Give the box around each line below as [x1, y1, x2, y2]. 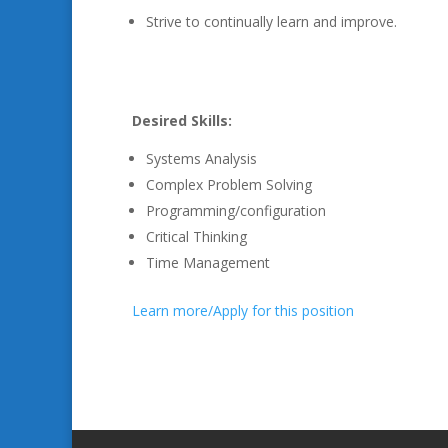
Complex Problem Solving [146, 175, 312, 194]
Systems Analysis [146, 149, 257, 168]
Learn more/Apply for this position [132, 301, 354, 320]
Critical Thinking [146, 227, 247, 246]
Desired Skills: [132, 111, 232, 130]
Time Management [146, 253, 270, 272]
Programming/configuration [146, 201, 326, 220]
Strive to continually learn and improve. [146, 12, 397, 31]
